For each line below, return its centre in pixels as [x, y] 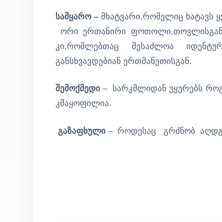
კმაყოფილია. [83, 103]
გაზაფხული [82, 131]
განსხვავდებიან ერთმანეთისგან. [124, 61]
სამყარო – [78, 16]
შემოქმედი [78, 88]
